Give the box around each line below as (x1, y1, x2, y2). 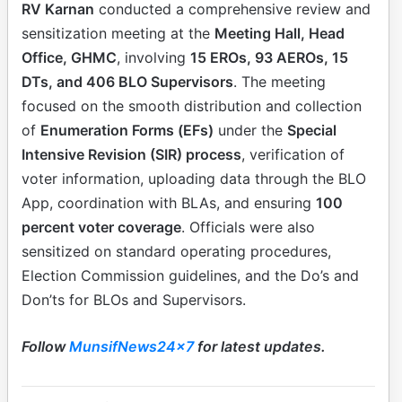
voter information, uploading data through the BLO (22, 170, 366, 188)
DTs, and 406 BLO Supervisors (22, 73, 233, 92)
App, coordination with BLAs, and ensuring (22, 194, 316, 213)
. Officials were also (181, 218, 315, 237)
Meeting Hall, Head (214, 24, 345, 43)
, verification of (241, 145, 345, 164)
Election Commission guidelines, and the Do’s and (22, 267, 359, 285)
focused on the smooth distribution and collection (22, 97, 362, 116)
